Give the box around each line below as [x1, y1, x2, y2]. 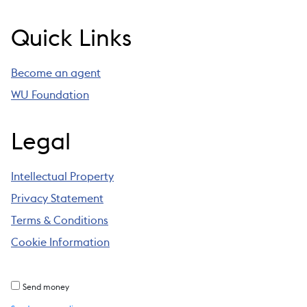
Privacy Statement [11, 193, 103, 204]
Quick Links [11, 27, 132, 51]
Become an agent [11, 68, 101, 79]
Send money [23, 283, 69, 291]
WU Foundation [11, 90, 89, 101]
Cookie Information [11, 237, 110, 248]
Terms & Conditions [11, 215, 108, 226]
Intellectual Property [11, 171, 114, 182]
